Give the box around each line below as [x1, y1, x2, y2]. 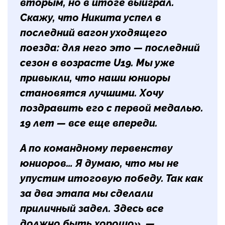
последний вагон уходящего [20, 26, 167, 39]
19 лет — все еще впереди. [20, 117, 160, 129]
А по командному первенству [20, 142, 173, 154]
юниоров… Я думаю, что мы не [20, 157, 179, 169]
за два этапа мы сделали [20, 187, 153, 199]
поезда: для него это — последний [20, 41, 200, 54]
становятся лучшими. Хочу [20, 86, 164, 99]
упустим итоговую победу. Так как [20, 172, 203, 184]
